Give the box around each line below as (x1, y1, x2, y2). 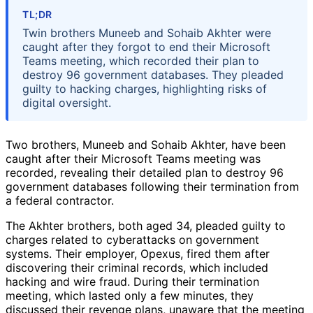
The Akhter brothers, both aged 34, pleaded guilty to (6, 218, 286, 233)
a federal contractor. (6, 193, 114, 208)
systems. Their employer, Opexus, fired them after (6, 246, 270, 261)
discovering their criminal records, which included (6, 260, 268, 275)
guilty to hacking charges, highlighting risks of (22, 81, 267, 96)
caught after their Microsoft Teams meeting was (6, 151, 261, 166)
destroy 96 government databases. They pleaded (22, 67, 284, 82)
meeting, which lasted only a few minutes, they (6, 288, 254, 303)
